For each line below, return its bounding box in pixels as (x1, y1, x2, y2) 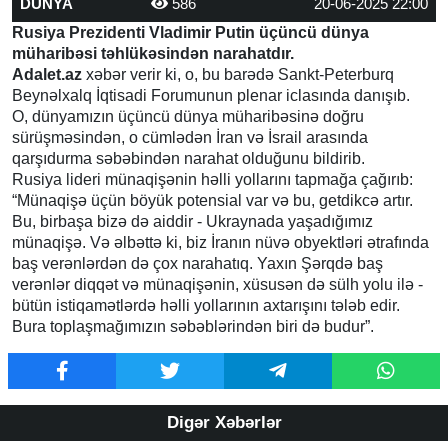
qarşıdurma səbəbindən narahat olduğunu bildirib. (12, 150, 365, 168)
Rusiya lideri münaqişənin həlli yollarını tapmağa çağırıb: (12, 171, 413, 189)
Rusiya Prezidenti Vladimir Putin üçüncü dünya (12, 24, 369, 42)
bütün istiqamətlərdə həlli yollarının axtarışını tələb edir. (12, 297, 400, 315)
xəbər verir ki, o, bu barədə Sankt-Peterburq (86, 66, 394, 84)
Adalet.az (12, 66, 86, 84)
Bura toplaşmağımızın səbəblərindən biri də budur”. (12, 318, 374, 336)
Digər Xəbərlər (166, 413, 282, 433)
